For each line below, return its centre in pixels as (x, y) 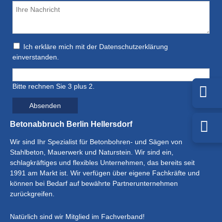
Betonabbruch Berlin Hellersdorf (71, 124)
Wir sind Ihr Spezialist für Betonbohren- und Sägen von (96, 142)
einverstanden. (36, 57)
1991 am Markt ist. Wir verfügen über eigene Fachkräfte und (105, 173)
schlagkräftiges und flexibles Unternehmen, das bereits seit (102, 163)
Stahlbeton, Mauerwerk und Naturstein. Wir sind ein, (92, 152)
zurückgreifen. (32, 194)
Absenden (45, 106)
